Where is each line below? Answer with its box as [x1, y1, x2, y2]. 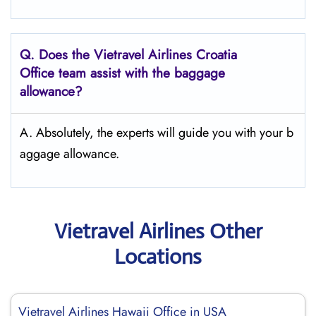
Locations [114, 243, 202, 269]
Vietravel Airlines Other [54, 218, 262, 244]
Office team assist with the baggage [20, 63, 225, 83]
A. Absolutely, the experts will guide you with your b [20, 123, 293, 142]
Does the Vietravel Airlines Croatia [39, 45, 237, 64]
